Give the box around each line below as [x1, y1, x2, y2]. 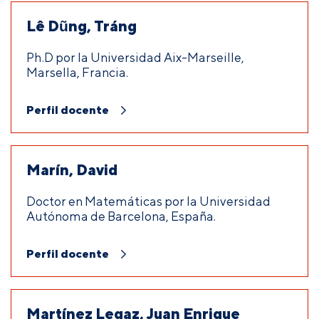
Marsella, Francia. [26, 65, 128, 80]
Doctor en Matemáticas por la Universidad [26, 194, 271, 209]
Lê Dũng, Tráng [26, 16, 137, 36]
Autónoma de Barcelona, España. [26, 209, 216, 224]
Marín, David [26, 160, 117, 179]
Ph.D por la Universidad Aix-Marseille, [26, 50, 244, 66]
